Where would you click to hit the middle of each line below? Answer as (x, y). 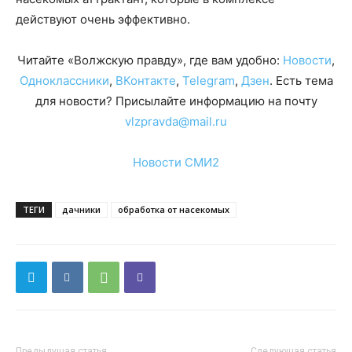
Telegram (208, 81)
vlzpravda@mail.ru (176, 122)
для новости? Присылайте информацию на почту (176, 101)
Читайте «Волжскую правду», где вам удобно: (150, 60)
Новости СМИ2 (176, 163)
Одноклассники (64, 81)
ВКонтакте (145, 81)
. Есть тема (301, 81)
